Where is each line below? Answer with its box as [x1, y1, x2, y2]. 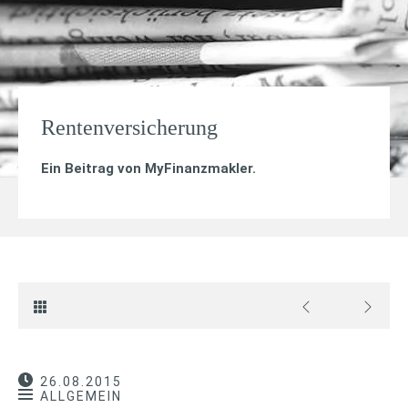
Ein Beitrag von [41, 159, 145, 177]
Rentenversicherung [41, 116, 218, 139]
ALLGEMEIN [40, 388, 122, 403]
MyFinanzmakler [145, 159, 252, 177]
